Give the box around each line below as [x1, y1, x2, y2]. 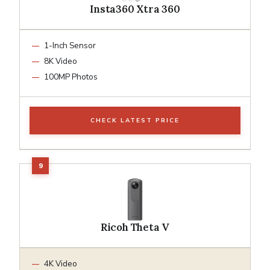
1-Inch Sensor [44, 39, 96, 51]
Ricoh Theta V [100, 220, 170, 234]
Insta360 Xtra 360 [90, 2, 180, 16]
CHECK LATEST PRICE [90, 116, 180, 125]
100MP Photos [44, 71, 98, 83]
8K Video [44, 55, 77, 67]
